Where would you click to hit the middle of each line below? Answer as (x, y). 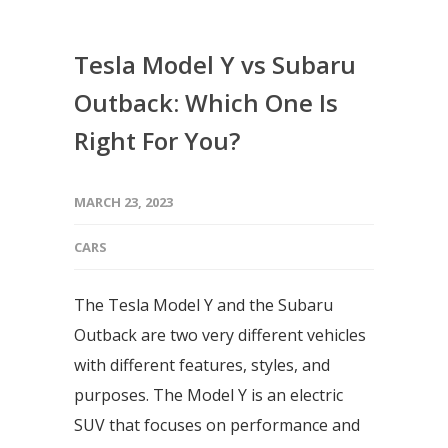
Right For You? (157, 140)
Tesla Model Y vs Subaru (215, 64)
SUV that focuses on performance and (217, 425)
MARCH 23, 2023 (123, 202)
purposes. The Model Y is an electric (208, 395)
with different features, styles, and (202, 365)
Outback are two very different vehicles (220, 335)
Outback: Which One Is (206, 102)
